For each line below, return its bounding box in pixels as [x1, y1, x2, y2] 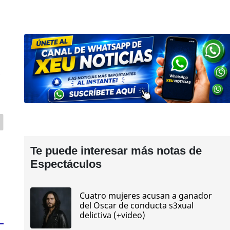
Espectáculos [30, 157, 102, 170]
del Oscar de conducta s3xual [79, 200, 194, 212]
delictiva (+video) [79, 209, 145, 221]
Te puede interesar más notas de [30, 144, 202, 157]
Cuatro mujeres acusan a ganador [79, 190, 212, 202]
